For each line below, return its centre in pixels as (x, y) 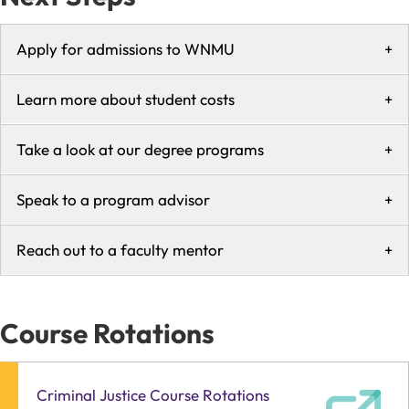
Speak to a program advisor (113, 200)
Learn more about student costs (126, 100)
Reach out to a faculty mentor (120, 250)
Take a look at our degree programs (140, 150)
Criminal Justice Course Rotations (153, 395)
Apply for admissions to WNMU (126, 49)
